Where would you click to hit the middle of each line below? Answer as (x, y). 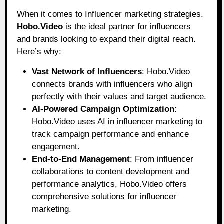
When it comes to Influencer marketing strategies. (110, 14)
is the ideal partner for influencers (127, 27)
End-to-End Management (81, 159)
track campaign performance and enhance (111, 134)
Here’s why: (39, 52)
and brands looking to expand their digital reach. (107, 39)
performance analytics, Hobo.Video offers (110, 184)
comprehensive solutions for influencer (104, 197)
